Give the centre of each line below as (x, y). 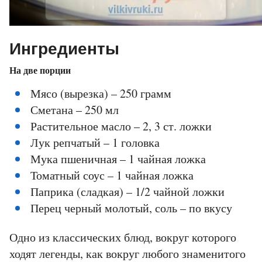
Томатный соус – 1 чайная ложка (112, 175)
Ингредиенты (64, 49)
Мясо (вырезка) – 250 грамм (101, 94)
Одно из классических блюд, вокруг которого (123, 237)
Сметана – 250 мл (75, 110)
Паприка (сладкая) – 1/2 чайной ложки (127, 192)
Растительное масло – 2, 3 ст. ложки (121, 126)
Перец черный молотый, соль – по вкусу (131, 208)
